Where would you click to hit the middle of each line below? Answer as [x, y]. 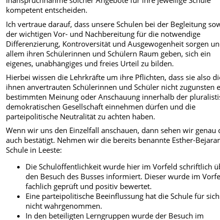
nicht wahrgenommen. [64, 206]
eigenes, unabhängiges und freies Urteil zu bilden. [90, 63]
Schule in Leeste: [34, 150]
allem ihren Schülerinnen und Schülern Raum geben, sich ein [109, 53]
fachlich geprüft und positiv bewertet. [89, 186]
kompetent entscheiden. [47, 10]
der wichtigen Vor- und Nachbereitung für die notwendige [103, 34]
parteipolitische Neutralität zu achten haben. [81, 116]
